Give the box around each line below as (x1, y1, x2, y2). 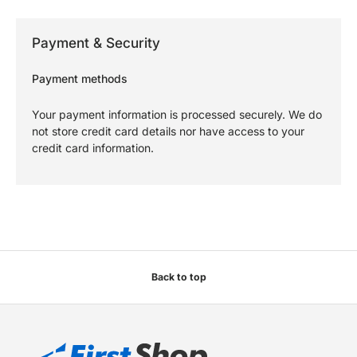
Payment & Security (32, 34, 160, 52)
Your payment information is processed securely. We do (32, 108, 322, 122)
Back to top (151, 270, 206, 283)
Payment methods (32, 72, 127, 86)
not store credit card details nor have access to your (32, 124, 304, 139)
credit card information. (32, 141, 154, 155)
